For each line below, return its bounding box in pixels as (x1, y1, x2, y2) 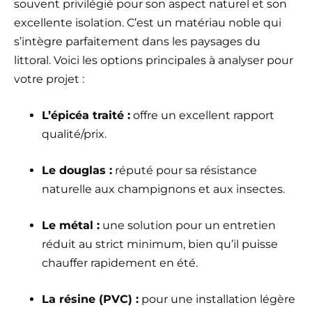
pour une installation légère (139, 292, 295, 306)
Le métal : (42, 219, 100, 233)
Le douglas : (42, 164, 112, 178)
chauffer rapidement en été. (42, 256, 198, 270)
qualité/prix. (42, 127, 107, 141)
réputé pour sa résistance (112, 164, 257, 178)
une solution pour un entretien (100, 219, 276, 233)
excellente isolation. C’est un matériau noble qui (14, 16, 281, 30)
